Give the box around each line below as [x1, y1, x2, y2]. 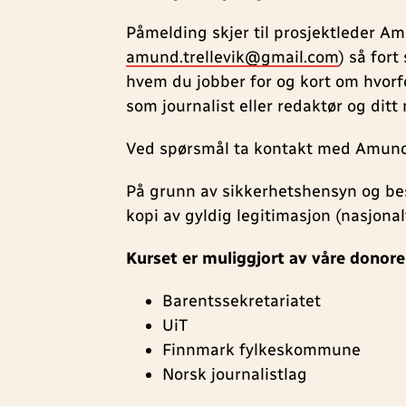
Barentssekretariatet [162, 291, 322, 312]
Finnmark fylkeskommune [162, 340, 362, 361]
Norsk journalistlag [162, 364, 308, 385]
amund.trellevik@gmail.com [126, 47, 340, 68]
